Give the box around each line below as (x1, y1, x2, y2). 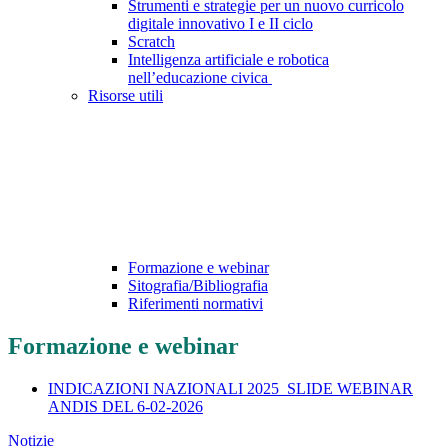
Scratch (128, 33, 175, 51)
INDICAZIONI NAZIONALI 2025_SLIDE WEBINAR (48, 380, 413, 398)
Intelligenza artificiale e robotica (128, 51, 329, 69)
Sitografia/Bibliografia (128, 277, 268, 295)
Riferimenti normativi (128, 295, 263, 313)
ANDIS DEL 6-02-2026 (48, 398, 203, 416)
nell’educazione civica (128, 69, 272, 87)
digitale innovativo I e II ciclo (128, 15, 313, 33)
